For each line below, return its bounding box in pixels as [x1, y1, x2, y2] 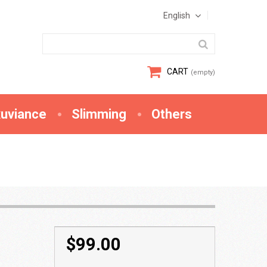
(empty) [191, 69, 215, 76]
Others [151, 107, 192, 122]
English [163, 11, 190, 20]
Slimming [72, 107, 126, 122]
